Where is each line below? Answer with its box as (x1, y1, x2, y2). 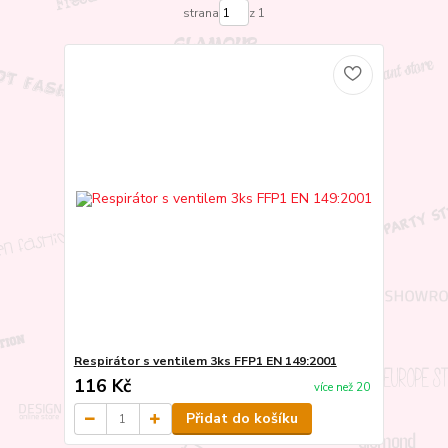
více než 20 (313, 379, 370, 395)
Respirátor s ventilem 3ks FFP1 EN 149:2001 (73, 353, 337, 370)
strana (182, 4, 219, 21)
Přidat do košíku (185, 409, 298, 429)
